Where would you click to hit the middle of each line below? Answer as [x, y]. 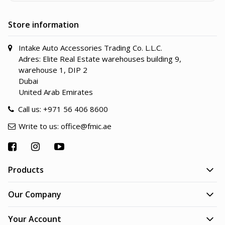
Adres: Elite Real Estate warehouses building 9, [100, 59]
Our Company [35, 194]
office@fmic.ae [86, 126]
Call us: [31, 109]
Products [26, 170]
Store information [43, 25]
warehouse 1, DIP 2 [53, 70]
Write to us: [40, 126]
